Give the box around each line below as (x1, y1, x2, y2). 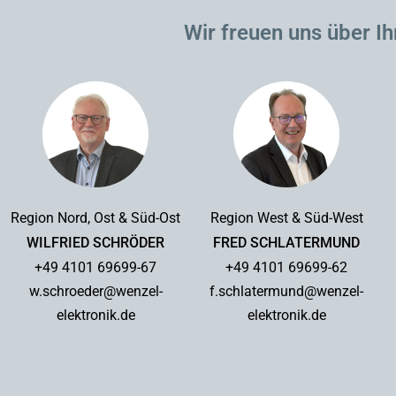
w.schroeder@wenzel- (28, 283, 163, 301)
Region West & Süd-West (209, 209, 363, 227)
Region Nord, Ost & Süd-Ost (11, 209, 180, 227)
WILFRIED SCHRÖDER (27, 234, 164, 252)
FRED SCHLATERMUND (213, 234, 360, 252)
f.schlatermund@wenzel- (209, 283, 363, 301)
